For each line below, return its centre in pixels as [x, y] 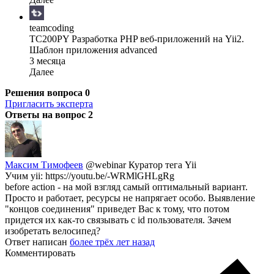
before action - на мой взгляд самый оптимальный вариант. [126, 187]
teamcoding [52, 28]
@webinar [107, 165]
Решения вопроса [45, 92]
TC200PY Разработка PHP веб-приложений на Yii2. [137, 39]
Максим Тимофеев [44, 165]
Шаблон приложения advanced [93, 50]
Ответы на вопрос [46, 114]
